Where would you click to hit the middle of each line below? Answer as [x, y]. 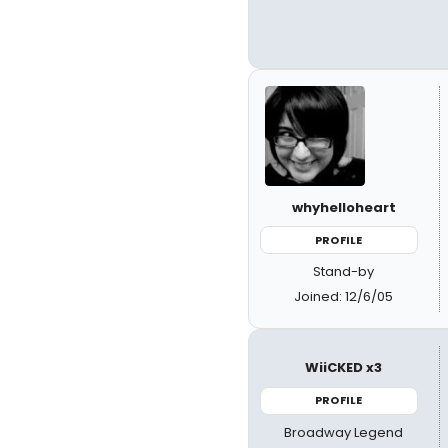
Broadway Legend [344, 432]
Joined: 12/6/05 [344, 297]
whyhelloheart [343, 207]
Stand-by [344, 272]
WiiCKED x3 [344, 368]
